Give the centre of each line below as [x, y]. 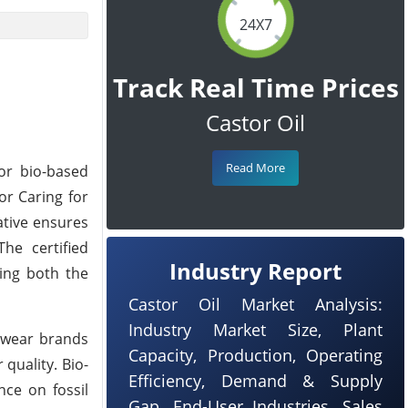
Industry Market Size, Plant [255, 330]
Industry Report [255, 271]
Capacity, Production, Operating [255, 355]
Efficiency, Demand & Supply [255, 381]
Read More [255, 168]
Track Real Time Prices [255, 87]
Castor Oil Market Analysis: [255, 304]
